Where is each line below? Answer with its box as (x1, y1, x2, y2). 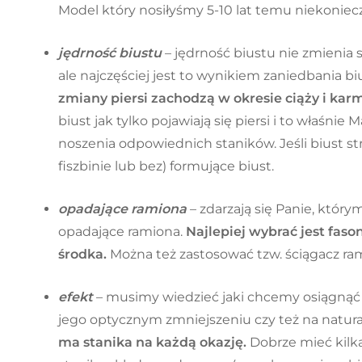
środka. (58, 246, 107, 262)
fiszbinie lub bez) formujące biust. (58, 158, 274, 174)
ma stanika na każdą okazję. (58, 334, 250, 350)
